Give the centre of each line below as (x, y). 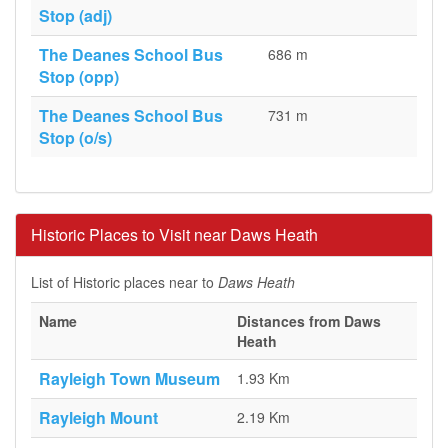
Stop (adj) (75, 15)
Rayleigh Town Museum (129, 378)
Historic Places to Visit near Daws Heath (174, 234)
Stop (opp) (79, 76)
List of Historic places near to (124, 282)
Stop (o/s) (75, 137)
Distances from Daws (309, 321)
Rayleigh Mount (98, 417)
